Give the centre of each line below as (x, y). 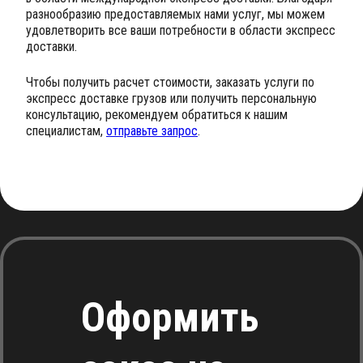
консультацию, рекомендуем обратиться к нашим (157, 115)
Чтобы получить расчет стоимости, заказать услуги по (170, 82)
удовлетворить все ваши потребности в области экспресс (181, 30)
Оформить (170, 318)
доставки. (51, 47)
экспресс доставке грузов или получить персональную (171, 98)
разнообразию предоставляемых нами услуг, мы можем (175, 14)
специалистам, (66, 131)
